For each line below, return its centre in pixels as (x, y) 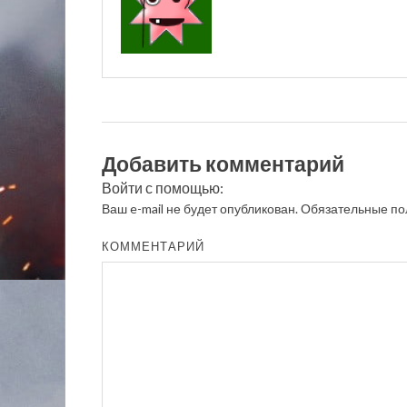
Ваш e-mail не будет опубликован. (200, 209)
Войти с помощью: (164, 188)
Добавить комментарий (223, 164)
